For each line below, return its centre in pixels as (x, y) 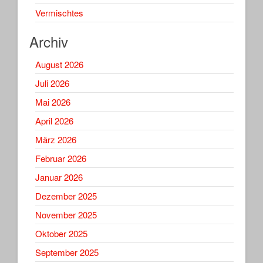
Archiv (49, 41)
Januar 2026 (59, 177)
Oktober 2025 (61, 233)
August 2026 (59, 64)
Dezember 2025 (66, 195)
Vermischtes (59, 12)
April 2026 (54, 120)
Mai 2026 (53, 102)
